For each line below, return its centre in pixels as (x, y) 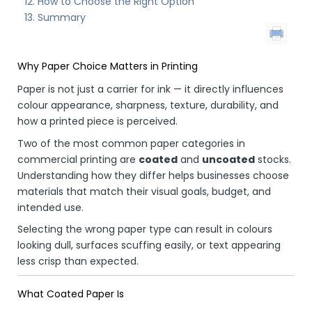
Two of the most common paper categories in (131, 143)
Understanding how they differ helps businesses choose (153, 175)
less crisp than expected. (78, 261)
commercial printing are (78, 159)
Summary (62, 18)
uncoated (228, 159)
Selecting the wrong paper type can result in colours (145, 229)
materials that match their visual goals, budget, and (144, 191)
